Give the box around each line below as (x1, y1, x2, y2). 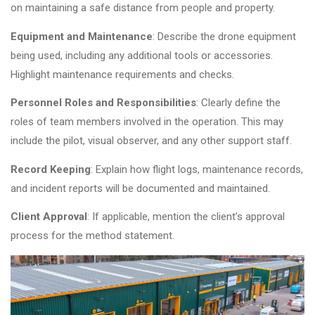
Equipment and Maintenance (11, 30, 153, 43)
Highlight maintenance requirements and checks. (11, 67, 234, 81)
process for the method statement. (11, 229, 174, 243)
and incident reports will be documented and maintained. (11, 181, 270, 195)
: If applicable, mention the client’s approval (87, 210, 285, 224)
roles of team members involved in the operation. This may (11, 115, 283, 129)
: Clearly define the (196, 96, 281, 110)
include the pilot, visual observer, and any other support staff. (11, 134, 292, 148)
